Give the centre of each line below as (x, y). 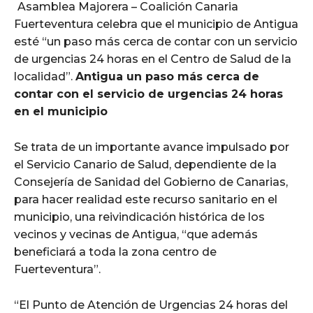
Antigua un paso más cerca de (167, 76)
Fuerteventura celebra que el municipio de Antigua (156, 24)
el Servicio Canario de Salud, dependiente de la (145, 164)
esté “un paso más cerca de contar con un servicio (156, 41)
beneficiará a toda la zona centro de (115, 252)
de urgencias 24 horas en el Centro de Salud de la (153, 59)
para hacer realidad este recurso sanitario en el (146, 199)
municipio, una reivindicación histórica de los (139, 217)
